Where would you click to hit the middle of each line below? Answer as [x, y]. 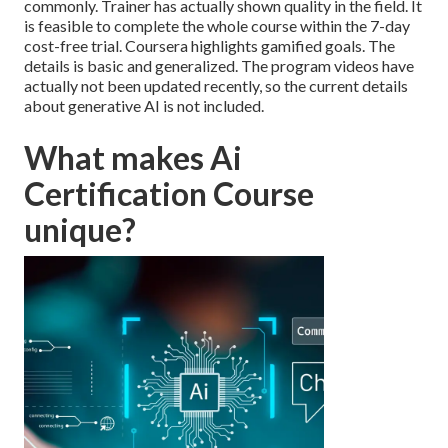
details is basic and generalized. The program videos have [219, 66]
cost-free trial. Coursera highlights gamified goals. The [209, 46]
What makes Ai [133, 158]
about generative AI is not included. [144, 106]
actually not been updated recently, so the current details [216, 86]
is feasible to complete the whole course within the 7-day [217, 26]
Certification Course [169, 194]
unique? [80, 230]
